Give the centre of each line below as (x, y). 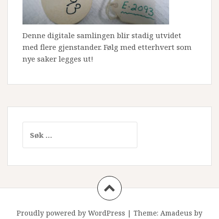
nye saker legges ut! (58, 59)
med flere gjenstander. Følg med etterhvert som (107, 47)
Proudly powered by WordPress (71, 213)
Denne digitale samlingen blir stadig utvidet (102, 35)
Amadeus (176, 213)
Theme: (147, 213)
